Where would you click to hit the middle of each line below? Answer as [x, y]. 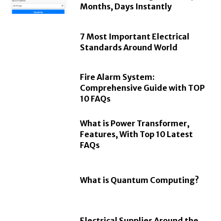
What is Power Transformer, [135, 123]
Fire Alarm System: [118, 77]
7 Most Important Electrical [135, 36]
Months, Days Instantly [126, 7]
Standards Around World [129, 47]
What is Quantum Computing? [140, 180]
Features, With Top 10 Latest [137, 134]
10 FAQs [95, 99]
